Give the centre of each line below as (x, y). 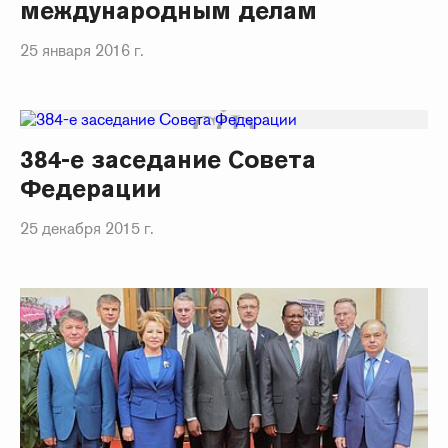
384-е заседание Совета (168, 160)
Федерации (91, 189)
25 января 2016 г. (82, 51)
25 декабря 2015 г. (87, 229)
